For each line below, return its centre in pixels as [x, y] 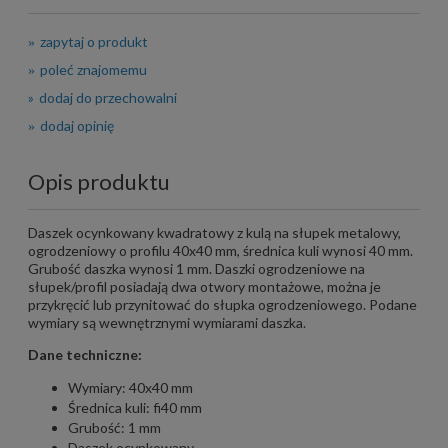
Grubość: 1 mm [114, 427]
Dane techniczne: [85, 354]
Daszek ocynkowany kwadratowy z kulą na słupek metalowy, [214, 232]
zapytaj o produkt [94, 41]
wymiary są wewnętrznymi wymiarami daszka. [168, 322]
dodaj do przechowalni [108, 97]
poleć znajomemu [93, 69]
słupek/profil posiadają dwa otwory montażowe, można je [204, 286]
